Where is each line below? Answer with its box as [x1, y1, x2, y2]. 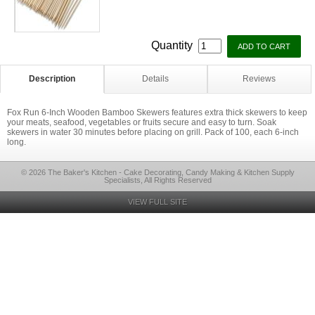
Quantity [151, 39, 195, 51]
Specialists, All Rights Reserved [103, 176, 212, 184]
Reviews [243, 74, 276, 84]
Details [142, 74, 169, 84]
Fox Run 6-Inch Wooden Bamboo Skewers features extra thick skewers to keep [7, 108, 307, 117]
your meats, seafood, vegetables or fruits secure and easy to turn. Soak [7, 117, 276, 127]
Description [28, 74, 75, 84]
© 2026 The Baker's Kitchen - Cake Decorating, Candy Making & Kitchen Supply [20, 168, 295, 176]
